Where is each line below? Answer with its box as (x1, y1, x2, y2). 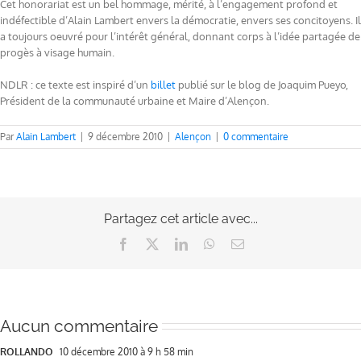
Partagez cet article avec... (103, 211, 258, 227)
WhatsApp (214, 237, 269, 251)
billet (151, 78, 178, 92)
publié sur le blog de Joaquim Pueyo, (178, 78, 348, 92)
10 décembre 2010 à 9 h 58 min (57, 345, 193, 358)
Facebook (129, 237, 179, 251)
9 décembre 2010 (88, 131, 163, 143)
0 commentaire (223, 131, 288, 143)
